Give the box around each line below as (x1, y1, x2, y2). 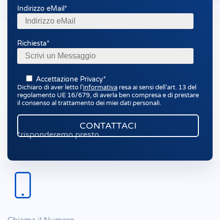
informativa (83, 83, 117, 91)
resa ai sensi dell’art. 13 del (117, 83, 196, 91)
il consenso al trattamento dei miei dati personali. (17, 99, 161, 107)
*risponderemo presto (17, 130, 99, 139)
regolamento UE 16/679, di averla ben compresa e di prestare (17, 91, 199, 99)
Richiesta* (17, 39, 50, 48)
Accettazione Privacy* (36, 75, 106, 83)
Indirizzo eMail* (17, 4, 67, 13)
